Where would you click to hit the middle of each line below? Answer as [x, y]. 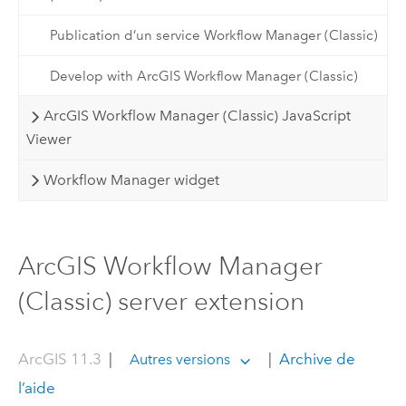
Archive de [316, 358]
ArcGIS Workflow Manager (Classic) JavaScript [197, 116]
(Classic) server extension [161, 302]
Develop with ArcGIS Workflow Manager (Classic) [203, 76]
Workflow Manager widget [131, 179]
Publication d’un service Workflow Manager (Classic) [213, 36]
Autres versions [180, 359]
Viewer [49, 140]
